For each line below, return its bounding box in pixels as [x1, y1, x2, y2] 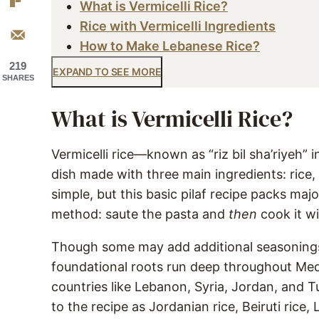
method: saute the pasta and [51, 206, 229, 221]
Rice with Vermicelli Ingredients [80, 19, 276, 33]
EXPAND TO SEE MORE [53, 66, 162, 78]
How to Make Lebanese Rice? [80, 38, 260, 53]
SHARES [1, 73, 34, 82]
